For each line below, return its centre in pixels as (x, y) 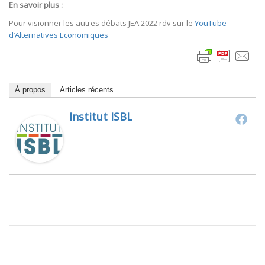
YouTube (211, 23)
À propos (30, 90)
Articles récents (87, 90)
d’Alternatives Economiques (59, 35)
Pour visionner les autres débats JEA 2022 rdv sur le (102, 23)
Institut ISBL (101, 117)
